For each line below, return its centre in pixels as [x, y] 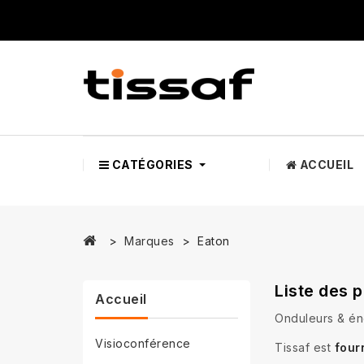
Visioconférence [143, 343]
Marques [149, 241]
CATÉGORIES [152, 164]
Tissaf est [305, 347]
